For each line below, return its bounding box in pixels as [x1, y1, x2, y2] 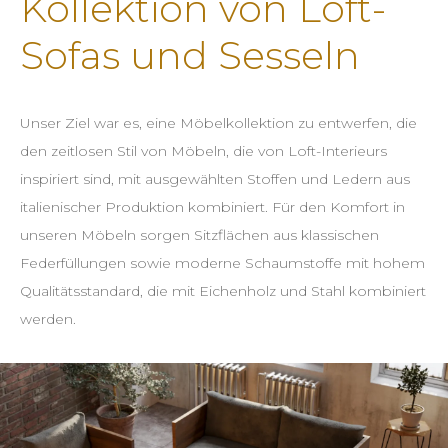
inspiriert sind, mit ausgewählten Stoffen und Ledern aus [20, 170, 410, 188]
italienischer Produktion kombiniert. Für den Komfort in [20, 198, 405, 216]
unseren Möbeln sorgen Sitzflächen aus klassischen [20, 226, 379, 244]
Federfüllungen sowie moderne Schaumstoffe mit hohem [20, 254, 425, 272]
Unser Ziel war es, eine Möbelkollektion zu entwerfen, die [20, 114, 417, 132]
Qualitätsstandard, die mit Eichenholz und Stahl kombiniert [20, 282, 426, 300]
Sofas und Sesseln [20, 32, 360, 79]
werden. [20, 310, 76, 328]
